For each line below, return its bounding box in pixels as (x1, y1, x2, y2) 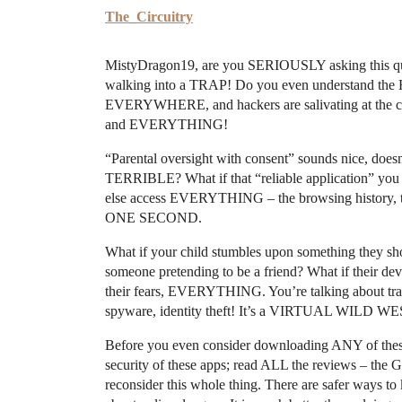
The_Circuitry (105, 8, 193, 24)
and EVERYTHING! (105, 116, 228, 132)
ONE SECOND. (105, 209, 202, 225)
